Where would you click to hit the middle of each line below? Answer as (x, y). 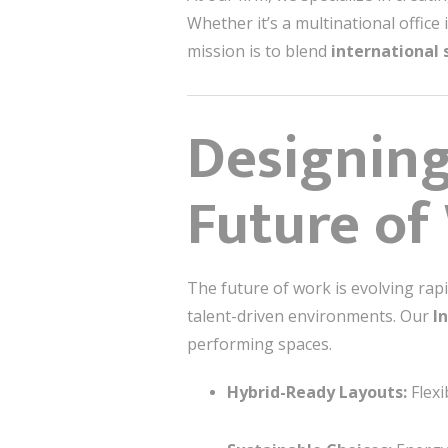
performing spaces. (259, 344)
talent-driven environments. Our (310, 316)
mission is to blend (259, 51)
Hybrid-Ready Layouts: (317, 392)
